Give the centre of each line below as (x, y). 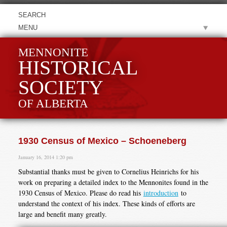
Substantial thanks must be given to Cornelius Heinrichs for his (108, 172)
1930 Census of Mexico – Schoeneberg (102, 141)
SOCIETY (61, 88)
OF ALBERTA (53, 104)
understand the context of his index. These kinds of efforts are (106, 204)
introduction (161, 193)
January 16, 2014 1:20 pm (45, 157)
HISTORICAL (78, 68)
